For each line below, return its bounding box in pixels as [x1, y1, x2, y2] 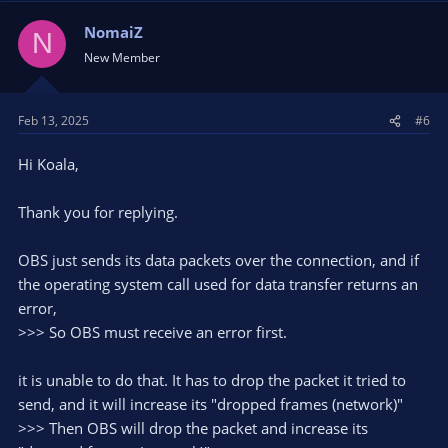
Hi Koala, [18, 154, 79, 174]
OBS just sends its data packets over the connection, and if [18, 250, 419, 270]
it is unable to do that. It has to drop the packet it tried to [18, 370, 406, 390]
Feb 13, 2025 [18, 112, 89, 129]
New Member [84, 48, 160, 66]
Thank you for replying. [18, 202, 178, 222]
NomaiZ [84, 21, 143, 42]
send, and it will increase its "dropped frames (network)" [18, 394, 403, 414]
